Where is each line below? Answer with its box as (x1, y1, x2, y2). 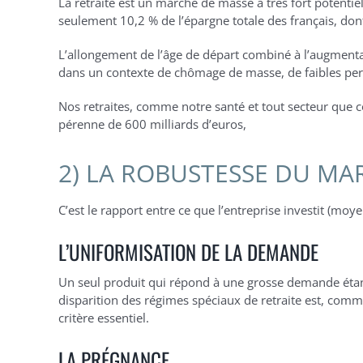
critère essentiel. (58, 310, 149, 326)
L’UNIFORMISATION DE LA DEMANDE (58, 237, 318, 267)
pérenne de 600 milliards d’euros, (58, 116, 246, 132)
